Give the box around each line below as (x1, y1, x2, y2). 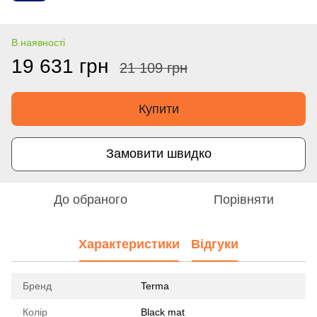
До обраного (54, 192, 127, 207)
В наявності (11, 36, 65, 48)
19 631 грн (11, 54, 108, 77)
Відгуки (191, 237, 238, 252)
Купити (138, 101, 179, 116)
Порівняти (213, 192, 274, 207)
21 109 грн (120, 59, 188, 76)
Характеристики (79, 237, 180, 252)
